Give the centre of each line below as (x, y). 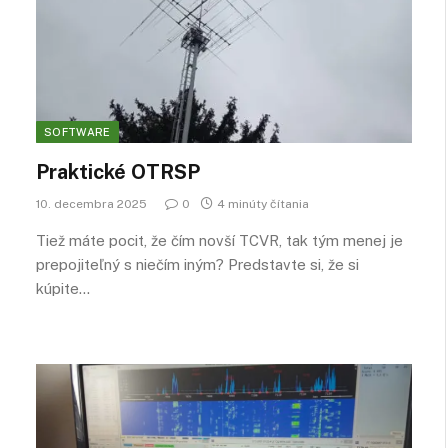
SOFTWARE (77, 132)
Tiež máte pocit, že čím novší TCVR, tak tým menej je (219, 240)
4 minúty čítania (263, 204)
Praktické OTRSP (118, 172)
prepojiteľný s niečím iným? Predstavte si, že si (197, 264)
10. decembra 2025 (91, 204)
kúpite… (63, 288)
